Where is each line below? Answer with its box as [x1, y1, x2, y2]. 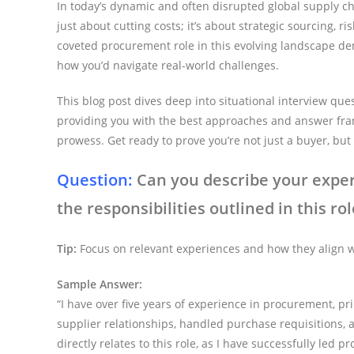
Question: [57, 168, 133, 190]
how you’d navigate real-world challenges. [57, 57, 279, 73]
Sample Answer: [57, 276, 142, 292]
